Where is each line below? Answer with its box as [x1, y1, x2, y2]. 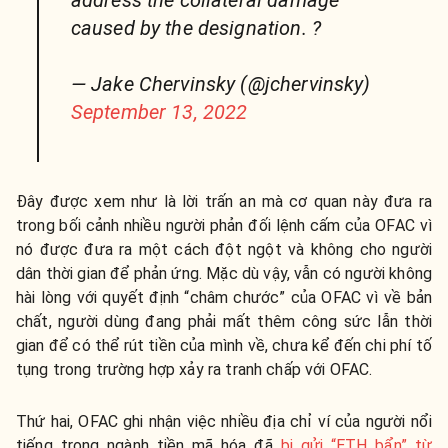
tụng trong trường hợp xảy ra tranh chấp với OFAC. [16, 360, 373, 380]
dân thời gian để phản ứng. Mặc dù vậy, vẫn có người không [16, 264, 432, 284]
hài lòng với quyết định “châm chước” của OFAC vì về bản [16, 288, 432, 308]
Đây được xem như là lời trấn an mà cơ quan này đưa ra [16, 192, 432, 212]
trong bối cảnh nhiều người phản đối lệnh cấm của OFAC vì [16, 216, 432, 236]
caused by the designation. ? [70, 16, 321, 41]
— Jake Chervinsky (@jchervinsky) [70, 72, 371, 97]
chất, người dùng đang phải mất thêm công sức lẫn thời [16, 312, 432, 332]
